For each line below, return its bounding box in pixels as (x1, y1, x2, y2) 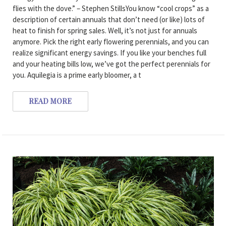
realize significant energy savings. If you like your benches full (12, 47, 206, 58)
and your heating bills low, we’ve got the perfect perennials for (12, 59, 210, 69)
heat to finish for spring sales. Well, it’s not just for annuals (12, 25, 197, 35)
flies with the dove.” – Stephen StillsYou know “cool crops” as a (12, 3, 209, 13)
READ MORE (29, 96, 72, 106)
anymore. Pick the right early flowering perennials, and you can (12, 36, 209, 46)
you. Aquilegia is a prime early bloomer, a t (12, 70, 141, 80)
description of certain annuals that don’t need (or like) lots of (12, 14, 205, 24)
